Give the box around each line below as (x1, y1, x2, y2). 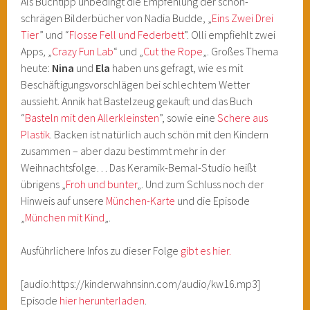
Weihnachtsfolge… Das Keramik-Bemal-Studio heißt (21, 161, 257, 174)
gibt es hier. (181, 244, 232, 257)
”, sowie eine (159, 111, 218, 125)
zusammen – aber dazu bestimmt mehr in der (21, 144, 226, 158)
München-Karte (106, 194, 176, 208)
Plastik (21, 127, 51, 141)
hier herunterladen (60, 293, 145, 307)
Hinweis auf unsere (21, 194, 107, 208)
